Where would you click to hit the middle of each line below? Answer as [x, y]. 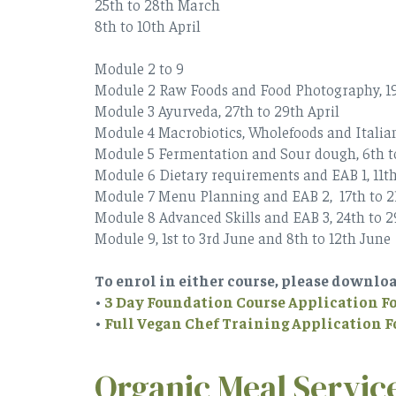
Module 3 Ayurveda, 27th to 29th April [219, 110]
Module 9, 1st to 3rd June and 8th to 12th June [244, 237]
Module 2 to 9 [141, 68]
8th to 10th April [149, 25]
